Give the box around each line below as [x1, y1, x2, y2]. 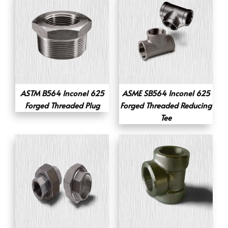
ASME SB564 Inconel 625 [122, 88, 210, 99]
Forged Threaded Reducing [120, 100, 212, 111]
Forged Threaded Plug [24, 100, 100, 111]
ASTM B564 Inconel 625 [20, 88, 104, 99]
